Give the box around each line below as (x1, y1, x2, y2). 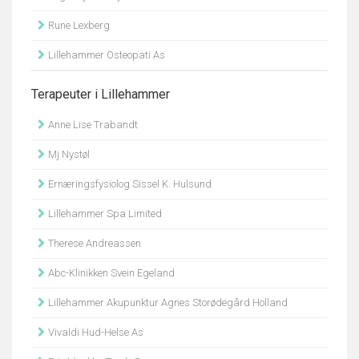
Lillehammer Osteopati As (46, 49, 165, 61)
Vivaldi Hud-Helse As (46, 326, 143, 338)
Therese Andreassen (46, 237, 141, 249)
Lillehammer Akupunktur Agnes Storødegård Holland (46, 296, 288, 309)
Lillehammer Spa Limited (46, 208, 162, 220)
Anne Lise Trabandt (46, 119, 138, 131)
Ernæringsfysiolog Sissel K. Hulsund (46, 178, 212, 190)
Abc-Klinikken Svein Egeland (46, 267, 175, 279)
